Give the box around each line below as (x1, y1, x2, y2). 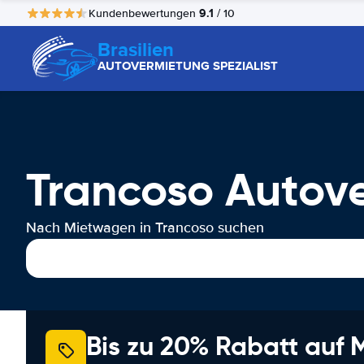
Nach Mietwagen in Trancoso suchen (26, 219, 264, 236)
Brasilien (97, 35, 174, 63)
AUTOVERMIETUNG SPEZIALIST (97, 57, 278, 75)
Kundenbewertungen (89, 6, 199, 20)
